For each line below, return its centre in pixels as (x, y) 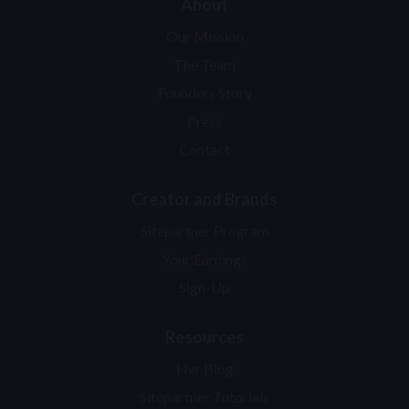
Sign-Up (204, 287)
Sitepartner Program (204, 230)
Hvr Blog (204, 368)
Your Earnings (204, 258)
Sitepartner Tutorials (204, 396)
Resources (204, 336)
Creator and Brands (204, 199)
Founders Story (204, 92)
